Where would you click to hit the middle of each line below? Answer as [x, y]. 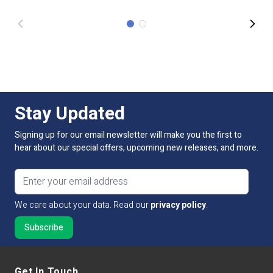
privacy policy [178, 205]
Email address [41, 175]
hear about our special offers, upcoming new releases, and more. [136, 148]
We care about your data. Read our [83, 205]
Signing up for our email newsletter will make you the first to [128, 135]
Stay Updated [70, 114]
